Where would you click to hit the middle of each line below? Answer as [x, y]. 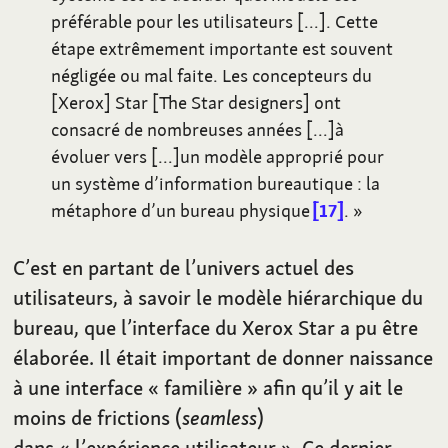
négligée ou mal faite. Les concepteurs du [212, 76]
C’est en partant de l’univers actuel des [184, 267]
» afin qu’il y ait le [325, 387]
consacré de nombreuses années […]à [198, 130]
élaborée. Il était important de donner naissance [223, 357]
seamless [220, 417]
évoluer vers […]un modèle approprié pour [218, 157]
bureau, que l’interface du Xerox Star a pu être [216, 327]
